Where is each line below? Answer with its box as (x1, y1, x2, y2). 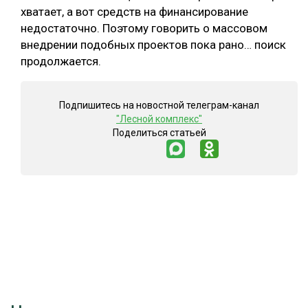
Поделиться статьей (112, 126, 206, 138)
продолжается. (21, 54, 101, 68)
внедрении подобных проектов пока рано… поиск (21, 37, 286, 52)
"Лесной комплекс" (116, 113, 202, 124)
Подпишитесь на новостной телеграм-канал (59, 99, 259, 111)
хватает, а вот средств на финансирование (21, 4, 248, 19)
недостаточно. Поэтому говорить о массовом (21, 21, 267, 35)
